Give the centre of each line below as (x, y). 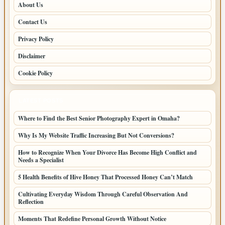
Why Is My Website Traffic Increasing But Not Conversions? (96, 135)
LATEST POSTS (41, 100)
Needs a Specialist (41, 160)
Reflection (31, 202)
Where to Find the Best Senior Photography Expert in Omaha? (99, 118)
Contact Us (33, 22)
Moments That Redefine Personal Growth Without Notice (92, 219)
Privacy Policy (36, 39)
